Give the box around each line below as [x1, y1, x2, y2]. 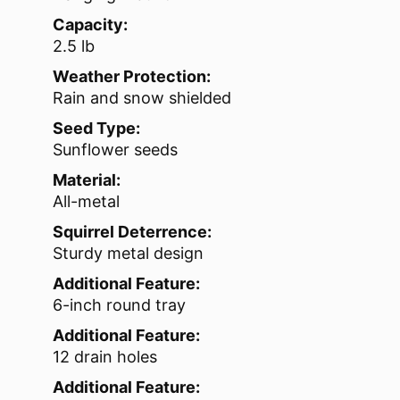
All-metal [53, 192, 120, 212]
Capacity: [53, 15, 128, 35]
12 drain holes [53, 347, 157, 367]
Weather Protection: [53, 67, 211, 87]
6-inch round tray [53, 296, 186, 315]
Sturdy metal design [53, 244, 204, 263]
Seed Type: [53, 119, 140, 138]
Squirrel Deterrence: [53, 222, 212, 242]
